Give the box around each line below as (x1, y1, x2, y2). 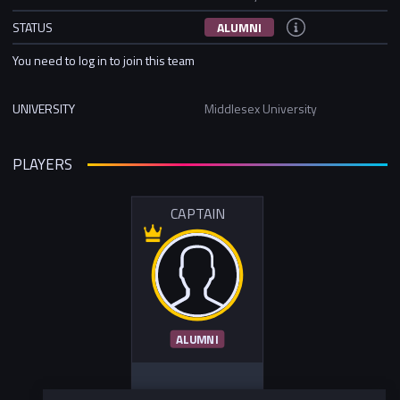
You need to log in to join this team (12, 50, 195, 70)
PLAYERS (12, 153, 72, 177)
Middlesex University (204, 98, 317, 118)
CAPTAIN (170, 203, 224, 225)
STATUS (12, 17, 53, 37)
